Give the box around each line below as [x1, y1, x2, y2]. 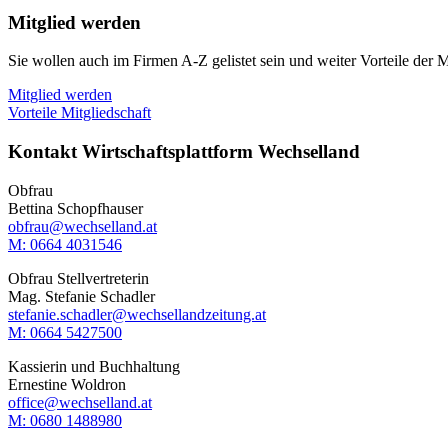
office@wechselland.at [8, 393, 152, 411]
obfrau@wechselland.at [8, 217, 157, 235]
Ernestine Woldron [8, 375, 126, 393]
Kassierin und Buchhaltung [8, 357, 180, 375]
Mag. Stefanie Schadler [8, 287, 155, 305]
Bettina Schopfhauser [8, 199, 143, 217]
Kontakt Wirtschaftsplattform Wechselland [8, 141, 360, 163]
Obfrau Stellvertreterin [8, 269, 149, 287]
